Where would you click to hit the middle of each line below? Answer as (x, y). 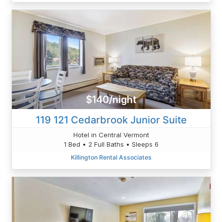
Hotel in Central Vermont (111, 135)
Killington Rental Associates (111, 157)
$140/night (111, 100)
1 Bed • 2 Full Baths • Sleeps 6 (111, 144)
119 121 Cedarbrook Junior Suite (111, 120)
